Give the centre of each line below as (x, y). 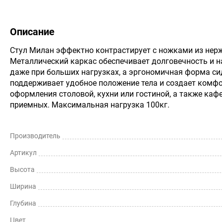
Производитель (35, 136)
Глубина (23, 203)
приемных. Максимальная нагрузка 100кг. (90, 105)
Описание (32, 32)
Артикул (23, 153)
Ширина (23, 186)
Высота (22, 169)
